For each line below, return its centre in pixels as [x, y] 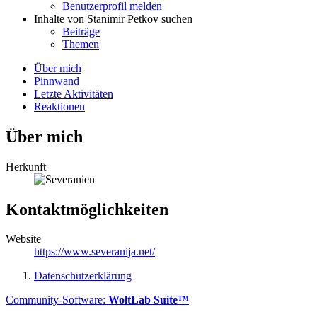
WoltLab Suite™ [149, 300]
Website [23, 239]
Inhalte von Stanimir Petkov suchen [113, 18]
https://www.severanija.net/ [94, 252]
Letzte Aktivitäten [74, 93]
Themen [81, 44]
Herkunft [26, 166]
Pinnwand [57, 81]
